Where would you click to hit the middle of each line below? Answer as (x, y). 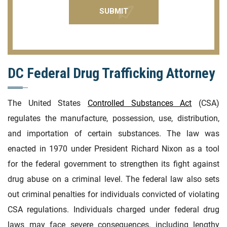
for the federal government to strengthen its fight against (113, 164)
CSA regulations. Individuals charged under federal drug (113, 209)
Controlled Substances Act (140, 103)
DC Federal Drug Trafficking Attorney (111, 73)
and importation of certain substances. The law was (113, 133)
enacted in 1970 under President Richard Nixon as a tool (113, 148)
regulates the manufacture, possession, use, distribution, (113, 118)
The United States (48, 103)
